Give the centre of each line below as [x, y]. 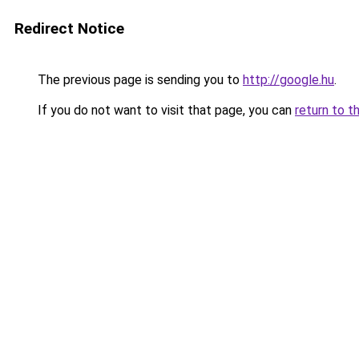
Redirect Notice [69, 28]
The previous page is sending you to [139, 80]
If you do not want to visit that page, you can [165, 110]
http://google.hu [288, 80]
